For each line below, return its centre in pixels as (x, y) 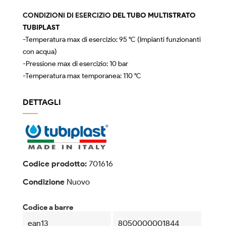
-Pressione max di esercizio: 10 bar (75, 64)
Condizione (44, 182)
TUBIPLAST (41, 27)
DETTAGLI (42, 102)
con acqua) (40, 52)
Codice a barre (48, 207)
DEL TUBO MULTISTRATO (154, 15)
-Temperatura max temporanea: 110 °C (82, 76)
